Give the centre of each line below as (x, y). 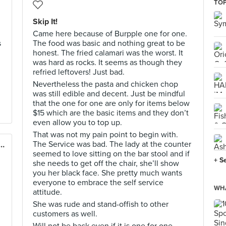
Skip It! (45, 22)
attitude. (47, 192)
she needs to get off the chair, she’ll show (106, 163)
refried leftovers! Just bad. (79, 72)
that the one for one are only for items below (111, 103)
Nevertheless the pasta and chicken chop (105, 84)
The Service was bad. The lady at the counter (112, 144)
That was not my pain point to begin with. (105, 135)
